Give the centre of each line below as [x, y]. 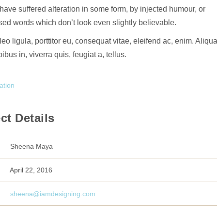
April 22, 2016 [30, 170]
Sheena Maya [31, 147]
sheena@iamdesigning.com [53, 194]
